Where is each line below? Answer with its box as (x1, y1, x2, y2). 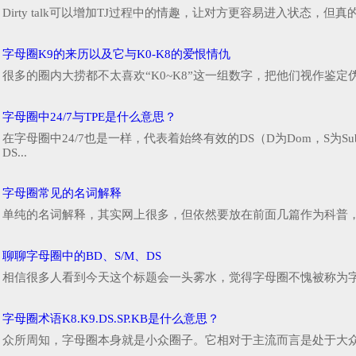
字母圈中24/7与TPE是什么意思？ (2, 110, 176, 124)
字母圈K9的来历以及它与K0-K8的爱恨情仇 (2, 48, 230, 61)
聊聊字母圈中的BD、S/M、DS (2, 250, 161, 263)
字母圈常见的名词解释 (2, 187, 122, 200)
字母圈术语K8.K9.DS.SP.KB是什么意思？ (2, 312, 219, 326)
